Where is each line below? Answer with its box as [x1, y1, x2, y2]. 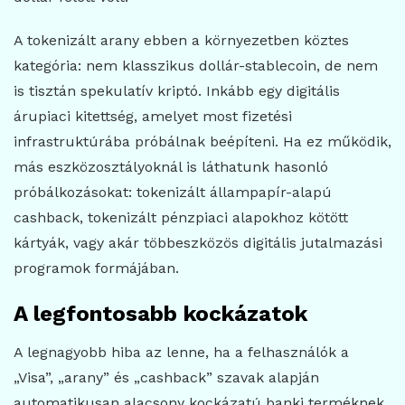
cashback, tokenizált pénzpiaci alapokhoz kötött [14, 209, 348, 227]
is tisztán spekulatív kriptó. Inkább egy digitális [14, 82, 340, 100]
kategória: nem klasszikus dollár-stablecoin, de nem [14, 57, 378, 75]
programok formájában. [14, 259, 179, 278]
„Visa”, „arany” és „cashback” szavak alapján [14, 369, 319, 387]
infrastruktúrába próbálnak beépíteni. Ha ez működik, [14, 133, 391, 151]
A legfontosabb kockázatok [14, 301, 307, 327]
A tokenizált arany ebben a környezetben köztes [14, 32, 349, 50]
